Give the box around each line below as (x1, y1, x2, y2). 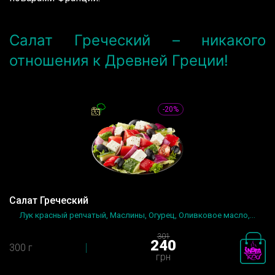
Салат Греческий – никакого (9, 31, 266, 50)
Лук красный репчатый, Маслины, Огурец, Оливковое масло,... (20, 211, 255, 220)
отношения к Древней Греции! (9, 52, 228, 70)
